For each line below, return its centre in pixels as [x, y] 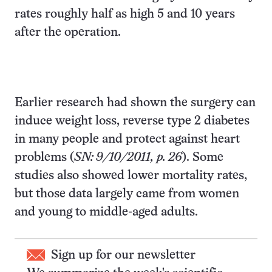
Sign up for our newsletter [123, 255]
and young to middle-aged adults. [108, 212]
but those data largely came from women [127, 194]
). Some [203, 158]
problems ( [44, 158]
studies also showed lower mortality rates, [131, 176]
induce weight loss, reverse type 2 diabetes [132, 121]
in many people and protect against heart [127, 139]
